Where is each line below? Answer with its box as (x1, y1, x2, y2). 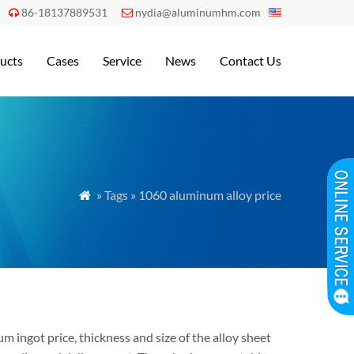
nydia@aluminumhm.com (135, 6, 261, 19)
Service (103, 53, 141, 68)
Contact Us (220, 53, 281, 68)
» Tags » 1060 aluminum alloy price (94, 187, 281, 202)
